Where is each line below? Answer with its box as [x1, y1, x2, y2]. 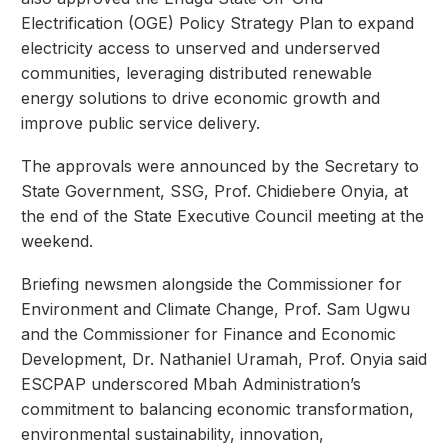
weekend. [21, 231, 93, 252]
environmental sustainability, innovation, [21, 423, 324, 444]
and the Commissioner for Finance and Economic [21, 323, 396, 344]
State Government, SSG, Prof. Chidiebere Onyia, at [21, 181, 408, 202]
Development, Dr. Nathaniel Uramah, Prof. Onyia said [21, 348, 427, 369]
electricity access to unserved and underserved [21, 38, 380, 59]
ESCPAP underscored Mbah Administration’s [21, 373, 361, 394]
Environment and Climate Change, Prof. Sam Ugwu [21, 298, 410, 319]
